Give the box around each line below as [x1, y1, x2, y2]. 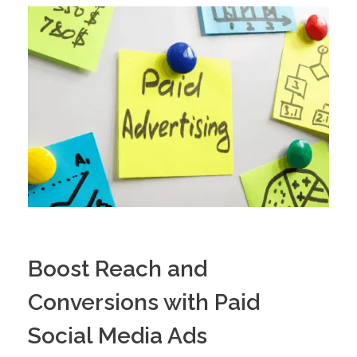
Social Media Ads [28, 323, 207, 350]
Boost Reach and [28, 256, 207, 283]
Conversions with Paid [28, 289, 260, 316]
